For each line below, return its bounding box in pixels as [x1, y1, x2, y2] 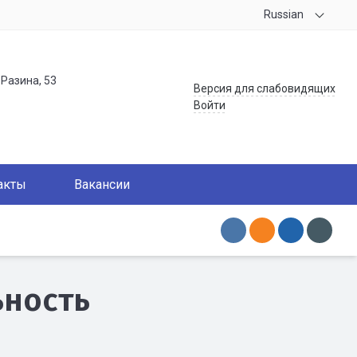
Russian [263, 8, 304, 21]
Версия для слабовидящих [194, 82, 335, 95]
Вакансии [74, 177, 130, 192]
